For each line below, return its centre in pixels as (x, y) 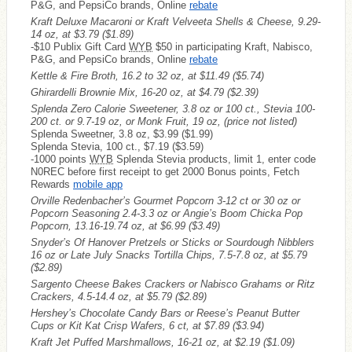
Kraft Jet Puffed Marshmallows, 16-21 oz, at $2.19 (147, 342)
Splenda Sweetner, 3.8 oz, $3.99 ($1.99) (122, 134)
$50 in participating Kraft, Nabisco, (233, 46)
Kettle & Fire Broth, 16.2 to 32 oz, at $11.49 (132, 75)
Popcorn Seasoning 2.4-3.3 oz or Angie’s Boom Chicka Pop (167, 213)
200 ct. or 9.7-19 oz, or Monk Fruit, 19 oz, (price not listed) (164, 121)
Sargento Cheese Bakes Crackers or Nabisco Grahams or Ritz (173, 284)
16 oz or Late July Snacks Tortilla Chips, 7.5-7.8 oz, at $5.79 (169, 255)
